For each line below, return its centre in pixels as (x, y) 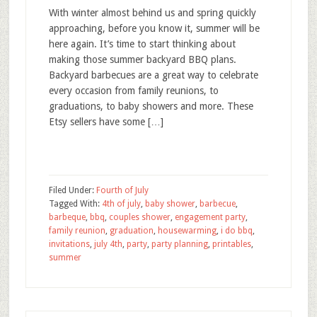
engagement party (210, 217)
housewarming (187, 231)
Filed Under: (72, 190)
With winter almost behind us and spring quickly (152, 13)
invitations (69, 244)
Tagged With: (75, 204)
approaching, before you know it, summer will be (154, 28)
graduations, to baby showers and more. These (151, 106)
